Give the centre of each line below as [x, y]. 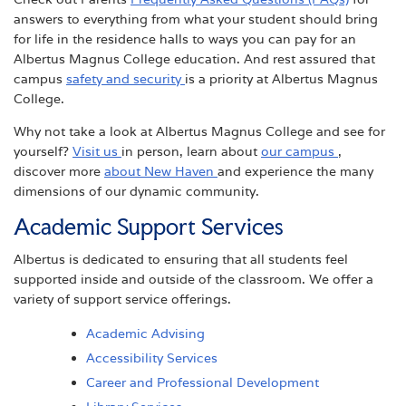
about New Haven [161, 171]
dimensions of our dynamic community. [136, 191]
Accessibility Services [152, 358]
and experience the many [295, 171]
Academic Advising [145, 334]
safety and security [126, 78]
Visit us [97, 151]
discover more [59, 171]
